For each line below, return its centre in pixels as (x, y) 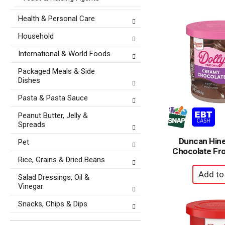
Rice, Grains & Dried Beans (62, 160)
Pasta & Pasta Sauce (53, 98)
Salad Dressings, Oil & (54, 177)
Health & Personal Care (57, 19)
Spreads (32, 125)
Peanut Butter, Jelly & (53, 116)
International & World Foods (64, 54)
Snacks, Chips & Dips (53, 204)
